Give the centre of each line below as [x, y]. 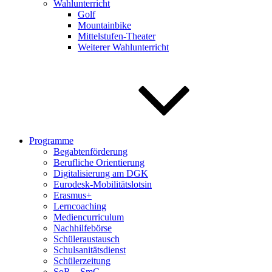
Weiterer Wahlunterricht [123, 47]
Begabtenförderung [90, 151]
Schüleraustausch [87, 239]
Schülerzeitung [82, 261]
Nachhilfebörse [83, 228]
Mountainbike [104, 25]
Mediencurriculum [89, 217]
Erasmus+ [73, 195]
